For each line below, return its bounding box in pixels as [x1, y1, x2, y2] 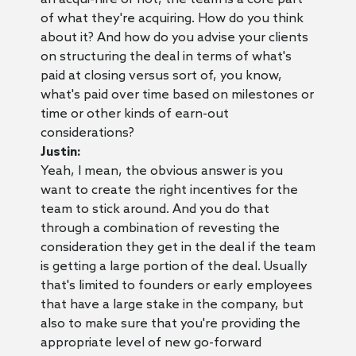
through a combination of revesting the [40, 220, 280, 236]
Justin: [40, 144, 81, 160]
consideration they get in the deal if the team [40, 239, 315, 255]
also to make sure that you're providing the [40, 315, 300, 331]
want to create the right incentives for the [40, 182, 298, 198]
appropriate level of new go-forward [40, 335, 261, 350]
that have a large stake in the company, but [40, 296, 304, 312]
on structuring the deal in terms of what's [40, 48, 292, 64]
